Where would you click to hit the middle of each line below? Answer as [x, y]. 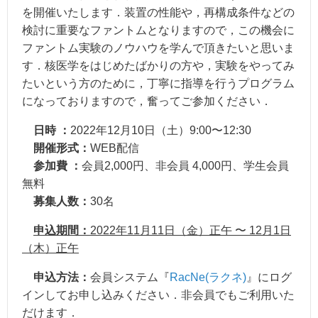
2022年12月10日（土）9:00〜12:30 [161, 131]
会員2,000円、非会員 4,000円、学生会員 [185, 166]
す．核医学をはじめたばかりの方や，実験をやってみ [158, 66]
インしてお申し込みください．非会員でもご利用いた [158, 295]
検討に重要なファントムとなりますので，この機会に [158, 31]
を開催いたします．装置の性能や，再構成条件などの [158, 13]
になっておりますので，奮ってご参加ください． [147, 102]
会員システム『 [130, 278]
